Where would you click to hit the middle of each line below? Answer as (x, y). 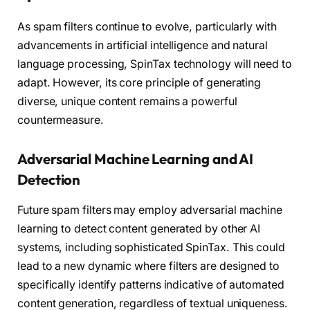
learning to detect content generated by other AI (139, 228)
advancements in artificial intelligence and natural (143, 45)
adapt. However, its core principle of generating (139, 82)
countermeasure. (61, 120)
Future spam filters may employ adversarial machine (150, 210)
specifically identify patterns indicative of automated (151, 284)
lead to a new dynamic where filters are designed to (148, 266)
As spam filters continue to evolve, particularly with (147, 26)
